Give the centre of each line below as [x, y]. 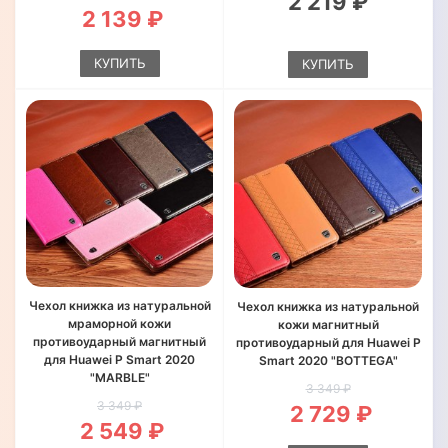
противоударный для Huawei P [328, 342]
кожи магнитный [328, 324]
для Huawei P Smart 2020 [119, 359]
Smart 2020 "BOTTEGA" [328, 360]
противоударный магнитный [119, 341]
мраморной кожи [119, 323]
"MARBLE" [119, 377]
